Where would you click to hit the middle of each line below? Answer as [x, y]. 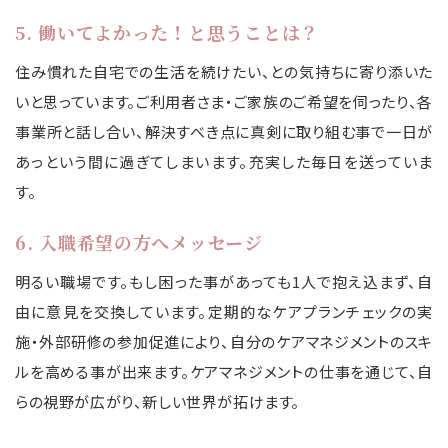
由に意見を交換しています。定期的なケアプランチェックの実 [224, 312]
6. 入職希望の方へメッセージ [139, 242]
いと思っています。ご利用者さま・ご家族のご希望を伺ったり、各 [224, 102]
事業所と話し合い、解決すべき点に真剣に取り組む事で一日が [224, 132]
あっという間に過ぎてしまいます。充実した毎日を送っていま [224, 162]
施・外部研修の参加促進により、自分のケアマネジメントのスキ [224, 342]
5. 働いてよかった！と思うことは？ [167, 32]
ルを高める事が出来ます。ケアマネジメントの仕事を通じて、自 [224, 372]
